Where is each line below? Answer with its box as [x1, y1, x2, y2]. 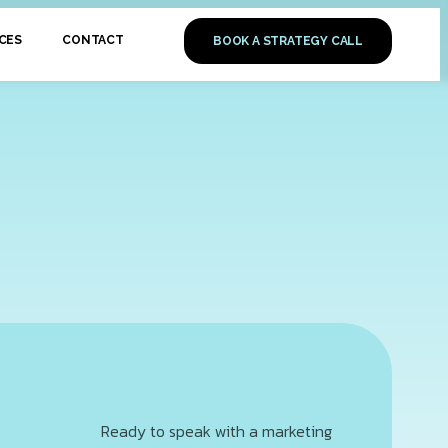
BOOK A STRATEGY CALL [212, 33, 363, 48]
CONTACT [62, 33, 125, 47]
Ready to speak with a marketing [101, 419, 332, 443]
